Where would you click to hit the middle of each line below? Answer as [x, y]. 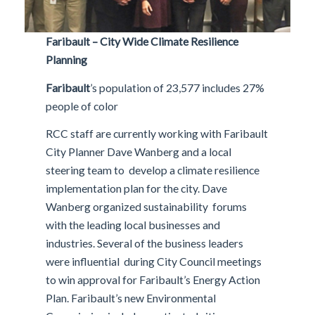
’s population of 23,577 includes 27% [178, 87]
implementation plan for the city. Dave [137, 188]
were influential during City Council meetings [154, 261]
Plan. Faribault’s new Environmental [131, 297]
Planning [67, 60]
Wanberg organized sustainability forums [147, 206]
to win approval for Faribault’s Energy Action [153, 279]
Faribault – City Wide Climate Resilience [142, 41]
